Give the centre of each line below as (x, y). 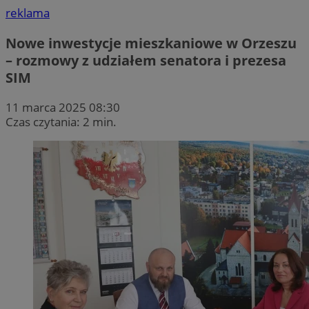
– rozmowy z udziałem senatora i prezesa (146, 60)
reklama (28, 13)
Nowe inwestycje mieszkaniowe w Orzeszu (151, 43)
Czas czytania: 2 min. (61, 121)
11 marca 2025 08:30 (63, 107)
